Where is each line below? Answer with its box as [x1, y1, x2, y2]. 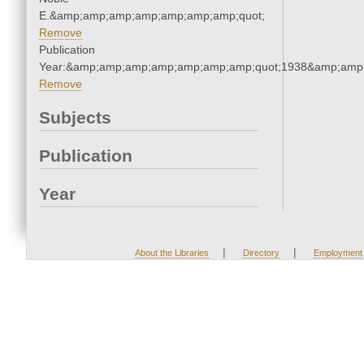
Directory [242, 248, 279, 258]
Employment [313, 248, 362, 258]
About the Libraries [134, 248, 209, 258]
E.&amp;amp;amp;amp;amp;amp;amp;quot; [39, 9, 265, 23]
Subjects [39, 108, 111, 128]
